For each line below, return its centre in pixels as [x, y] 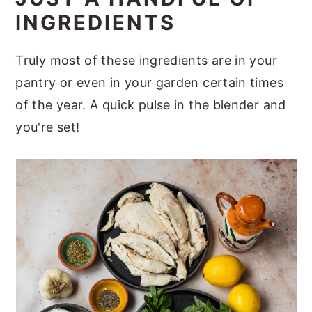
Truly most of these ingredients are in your [146, 60]
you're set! [48, 127]
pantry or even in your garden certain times [149, 82]
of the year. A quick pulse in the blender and [151, 104]
